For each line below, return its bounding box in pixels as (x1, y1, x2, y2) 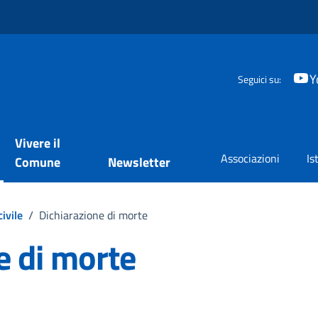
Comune (15, 153, 60, 172)
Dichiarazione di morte (39, 207, 148, 224)
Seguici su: (238, 71, 282, 87)
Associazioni (220, 150, 280, 167)
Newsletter (107, 153, 170, 172)
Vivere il (15, 133, 60, 153)
